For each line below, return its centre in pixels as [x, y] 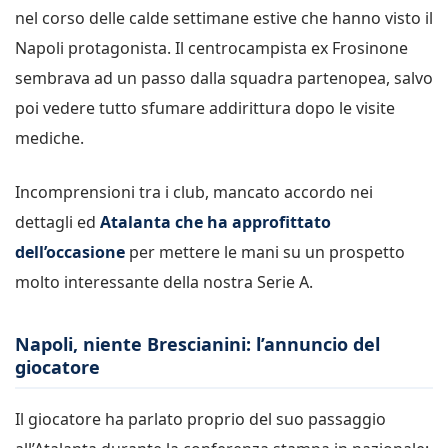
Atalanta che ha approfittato [215, 222]
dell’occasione [70, 252]
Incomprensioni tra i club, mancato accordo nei [194, 192]
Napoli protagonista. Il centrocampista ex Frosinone [211, 48]
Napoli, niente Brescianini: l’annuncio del [197, 344]
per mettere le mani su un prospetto [265, 252]
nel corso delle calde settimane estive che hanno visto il [224, 18]
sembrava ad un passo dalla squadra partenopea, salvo [224, 78]
